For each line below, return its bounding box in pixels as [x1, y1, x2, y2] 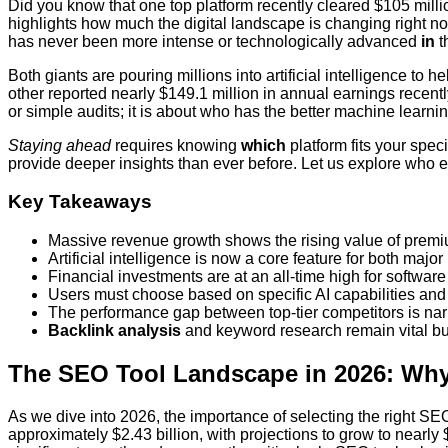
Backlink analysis [48, 322, 181, 340]
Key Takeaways [8, 191, 152, 213]
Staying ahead [8, 136, 111, 154]
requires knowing [111, 136, 241, 154]
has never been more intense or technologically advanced [8, 32, 421, 50]
